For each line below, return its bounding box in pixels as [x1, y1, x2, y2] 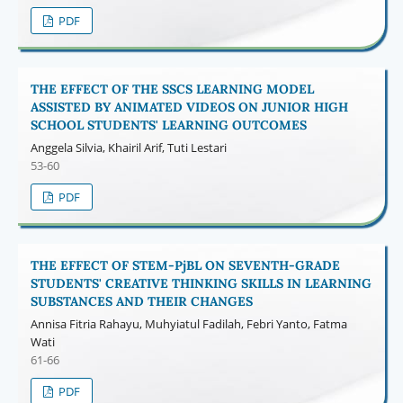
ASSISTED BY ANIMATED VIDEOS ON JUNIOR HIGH [30, 98, 348, 115]
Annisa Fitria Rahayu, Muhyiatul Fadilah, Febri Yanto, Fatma [30, 315, 347, 332]
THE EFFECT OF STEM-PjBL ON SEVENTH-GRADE [30, 256, 340, 273]
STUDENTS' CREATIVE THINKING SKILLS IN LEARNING [30, 274, 372, 291]
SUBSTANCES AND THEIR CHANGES [30, 292, 253, 309]
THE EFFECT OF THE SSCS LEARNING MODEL [30, 80, 314, 97]
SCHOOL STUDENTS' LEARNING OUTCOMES [30, 116, 307, 133]
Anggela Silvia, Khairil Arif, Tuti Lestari [30, 139, 227, 156]
